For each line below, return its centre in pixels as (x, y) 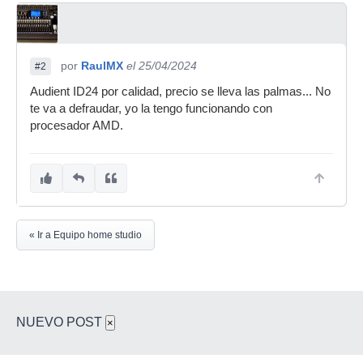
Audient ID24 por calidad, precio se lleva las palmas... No (180, 92)
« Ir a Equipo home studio (85, 235)
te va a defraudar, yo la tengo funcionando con (151, 109)
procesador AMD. (77, 126)
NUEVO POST (61, 322)
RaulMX (102, 66)
